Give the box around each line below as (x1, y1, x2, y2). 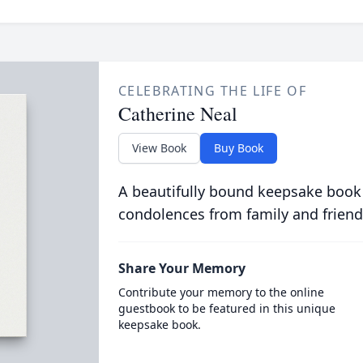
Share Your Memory (117, 259, 246, 277)
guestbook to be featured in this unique (117, 301, 335, 316)
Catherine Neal (117, 100, 237, 126)
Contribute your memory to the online (117, 284, 324, 300)
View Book (131, 140, 186, 156)
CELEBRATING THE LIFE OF (117, 82, 307, 100)
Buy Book (213, 140, 263, 156)
